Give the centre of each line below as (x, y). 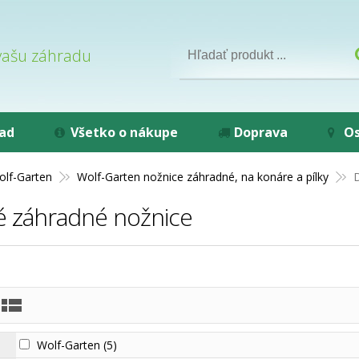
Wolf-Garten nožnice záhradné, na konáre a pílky (203, 177)
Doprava (261, 132)
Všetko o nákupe (124, 132)
